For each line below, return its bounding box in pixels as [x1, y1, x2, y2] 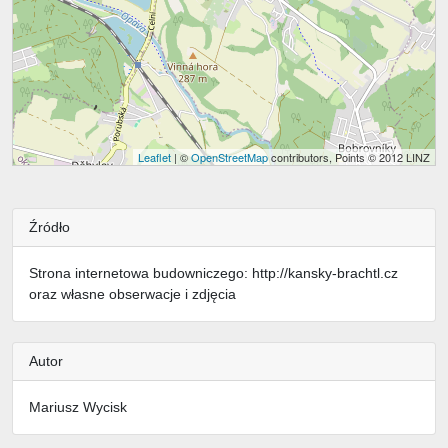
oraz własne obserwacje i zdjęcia [29, 286, 236, 303]
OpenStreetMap [191, 149, 268, 166]
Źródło [29, 219, 70, 236]
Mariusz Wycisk [29, 399, 127, 416]
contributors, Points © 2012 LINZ [268, 149, 430, 166]
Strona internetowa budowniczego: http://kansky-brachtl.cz [29, 265, 398, 282]
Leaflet [138, 149, 171, 166]
